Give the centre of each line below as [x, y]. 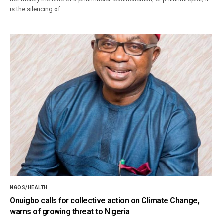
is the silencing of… [38, 9]
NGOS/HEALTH [29, 187]
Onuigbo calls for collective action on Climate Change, [105, 200]
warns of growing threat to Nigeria [70, 211]
